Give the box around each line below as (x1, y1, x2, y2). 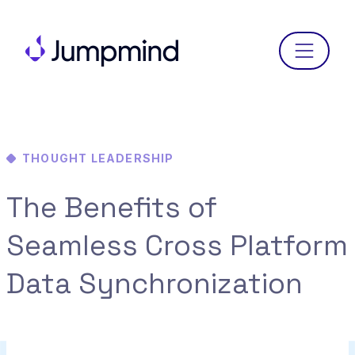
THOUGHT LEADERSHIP (22, 151, 174, 165)
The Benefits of (6, 189, 217, 226)
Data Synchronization (6, 265, 303, 302)
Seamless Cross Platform (6, 227, 348, 264)
